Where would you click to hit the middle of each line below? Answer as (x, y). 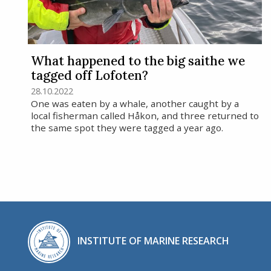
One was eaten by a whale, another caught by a (135, 103)
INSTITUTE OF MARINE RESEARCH (153, 241)
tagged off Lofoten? (89, 75)
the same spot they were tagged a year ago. (127, 127)
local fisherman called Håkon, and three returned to (145, 115)
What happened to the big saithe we (138, 60)
